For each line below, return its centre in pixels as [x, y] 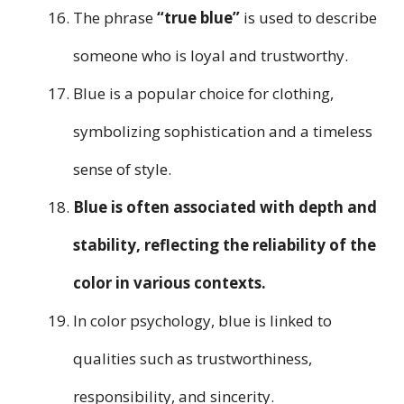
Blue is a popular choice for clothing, [203, 94]
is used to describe [308, 18]
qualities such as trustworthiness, [193, 359]
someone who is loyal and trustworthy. [211, 56]
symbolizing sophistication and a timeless [223, 132]
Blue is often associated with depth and [225, 207]
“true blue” [198, 18]
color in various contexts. [170, 283]
